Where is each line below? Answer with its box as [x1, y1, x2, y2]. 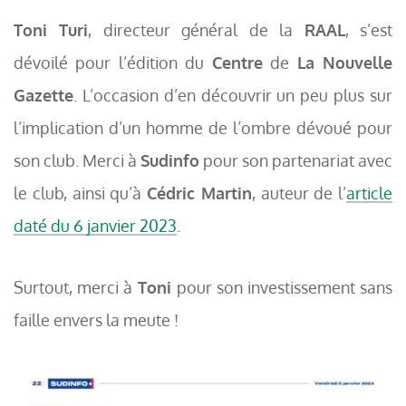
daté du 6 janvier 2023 [14, 215, 177, 237]
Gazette [14, 84, 73, 106]
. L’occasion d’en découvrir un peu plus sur [73, 84, 392, 106]
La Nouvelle [296, 52, 393, 73]
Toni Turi [14, 19, 89, 41]
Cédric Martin [147, 182, 252, 204]
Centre [203, 52, 264, 73]
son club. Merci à [14, 150, 140, 171]
